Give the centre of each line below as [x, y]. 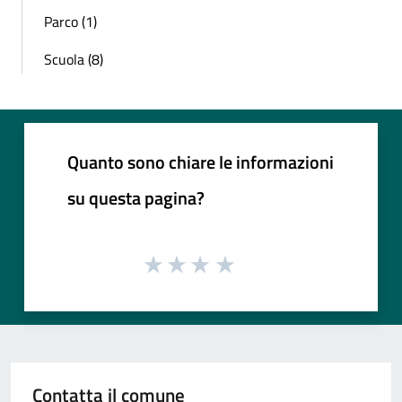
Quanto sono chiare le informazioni [201, 162]
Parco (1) [70, 21]
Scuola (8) [74, 59]
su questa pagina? [136, 197]
